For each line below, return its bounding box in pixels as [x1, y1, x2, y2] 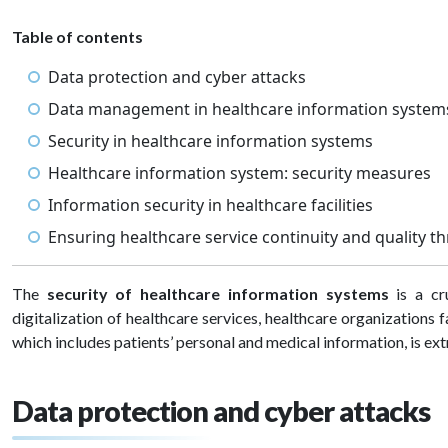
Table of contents [12, 27, 143, 46]
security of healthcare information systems [46, 284, 397, 303]
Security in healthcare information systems [48, 130, 377, 152]
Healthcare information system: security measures [48, 162, 435, 184]
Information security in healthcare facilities [48, 194, 373, 216]
